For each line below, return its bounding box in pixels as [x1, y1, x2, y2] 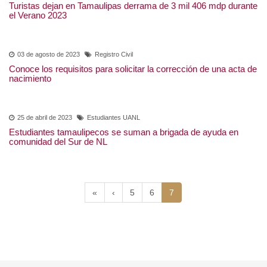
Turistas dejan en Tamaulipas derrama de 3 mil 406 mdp [9, 10, 253, 21]
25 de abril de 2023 [17, 123, 73, 131]
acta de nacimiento [9, 82, 92, 94]
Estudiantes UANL [88, 123, 141, 131]
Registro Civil [93, 60, 131, 68]
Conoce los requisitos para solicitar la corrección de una [9, 73, 250, 84]
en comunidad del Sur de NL [9, 145, 129, 157]
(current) [172, 196, 206, 206]
